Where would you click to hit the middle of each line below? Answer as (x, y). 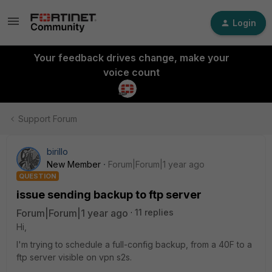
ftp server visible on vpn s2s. (74, 257)
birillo (57, 151)
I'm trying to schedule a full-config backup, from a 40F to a (134, 244)
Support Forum (48, 119)
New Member (74, 164)
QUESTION (38, 176)
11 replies (154, 212)
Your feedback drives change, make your (131, 58)
